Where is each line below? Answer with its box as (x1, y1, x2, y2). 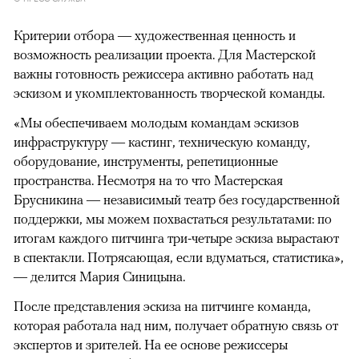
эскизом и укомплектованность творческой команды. (14, 84, 325, 101)
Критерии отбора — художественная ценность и (14, 26, 296, 43)
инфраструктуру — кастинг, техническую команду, (14, 133, 310, 150)
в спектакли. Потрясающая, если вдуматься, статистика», (14, 248, 344, 265)
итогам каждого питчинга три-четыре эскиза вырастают (14, 229, 339, 246)
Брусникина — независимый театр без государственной (14, 191, 340, 208)
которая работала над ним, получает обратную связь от (14, 317, 338, 333)
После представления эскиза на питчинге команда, (14, 297, 311, 314)
